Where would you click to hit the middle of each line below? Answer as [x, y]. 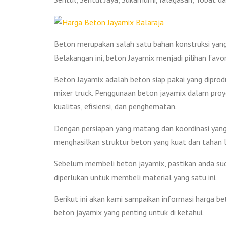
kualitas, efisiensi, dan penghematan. [115, 106]
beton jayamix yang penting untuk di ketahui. [129, 212]
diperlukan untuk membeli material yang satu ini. [135, 177]
